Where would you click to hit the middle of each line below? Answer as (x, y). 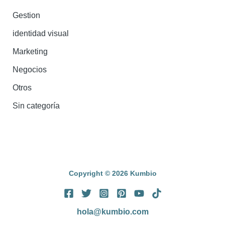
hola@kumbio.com (113, 212)
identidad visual (41, 33)
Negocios (30, 69)
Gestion (27, 15)
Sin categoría (36, 106)
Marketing (30, 51)
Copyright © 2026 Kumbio (113, 174)
